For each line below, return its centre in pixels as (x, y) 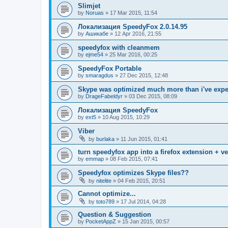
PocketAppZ (101, 221)
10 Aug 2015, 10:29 (126, 117)
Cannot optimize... (107, 194)
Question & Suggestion (115, 215)
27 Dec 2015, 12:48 (144, 75)
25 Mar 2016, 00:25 (133, 54)
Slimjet (89, 6)
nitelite (104, 181)
